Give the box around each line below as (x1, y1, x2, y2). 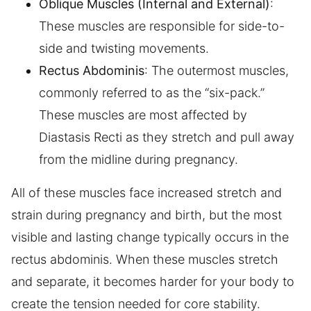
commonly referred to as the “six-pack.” (39, 85, 264, 100)
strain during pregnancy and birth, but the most (11, 207, 282, 222)
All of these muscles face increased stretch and (11, 185, 282, 200)
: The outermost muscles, (144, 62, 289, 78)
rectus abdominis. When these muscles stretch (11, 251, 278, 267)
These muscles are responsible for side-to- (39, 18, 285, 33)
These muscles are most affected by (39, 107, 247, 122)
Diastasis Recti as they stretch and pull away (39, 129, 294, 144)
